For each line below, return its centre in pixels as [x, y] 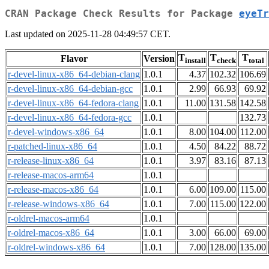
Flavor [74, 59]
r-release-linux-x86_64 [51, 161]
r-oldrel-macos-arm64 [49, 219]
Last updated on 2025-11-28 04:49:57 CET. [88, 34]
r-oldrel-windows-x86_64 [56, 247]
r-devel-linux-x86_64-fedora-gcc [70, 118]
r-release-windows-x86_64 [59, 204]
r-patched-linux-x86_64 [53, 147]
